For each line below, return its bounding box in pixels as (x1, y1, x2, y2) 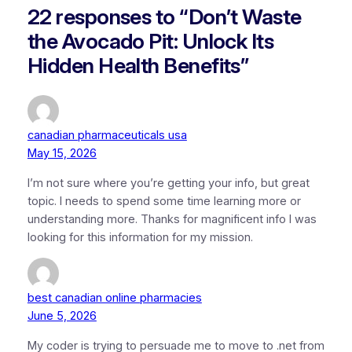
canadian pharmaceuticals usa (27, 128, 187, 143)
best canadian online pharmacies (27, 291, 202, 306)
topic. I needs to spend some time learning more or (27, 193, 301, 208)
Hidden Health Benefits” (27, 52, 250, 79)
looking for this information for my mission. (27, 229, 253, 244)
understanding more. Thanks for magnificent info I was (27, 211, 317, 226)
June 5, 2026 (27, 309, 97, 324)
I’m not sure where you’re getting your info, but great (27, 175, 310, 190)
